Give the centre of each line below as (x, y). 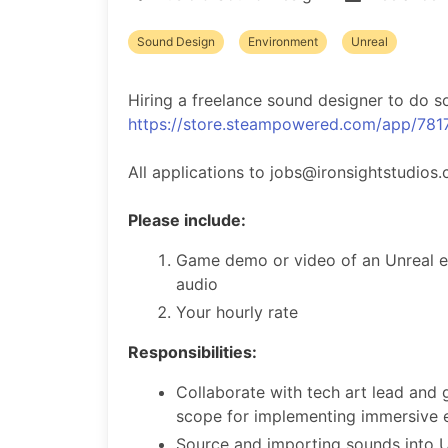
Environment (283, 41)
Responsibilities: (192, 352)
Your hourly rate (239, 312)
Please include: (187, 220)
